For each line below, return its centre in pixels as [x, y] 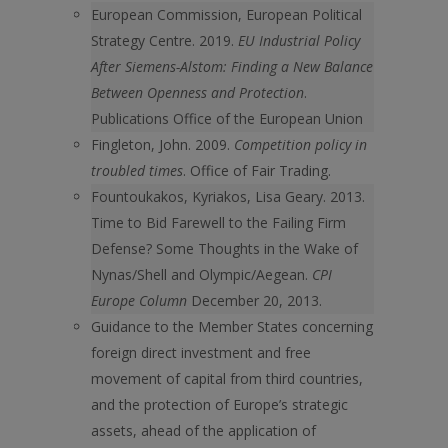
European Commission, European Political [226, 14]
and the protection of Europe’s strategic [219, 404]
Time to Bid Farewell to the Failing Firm [218, 222]
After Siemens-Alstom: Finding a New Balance [232, 66]
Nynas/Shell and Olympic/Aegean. [201, 274]
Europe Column [139, 300]
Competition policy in [300, 144]
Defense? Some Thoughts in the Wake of [224, 248]
